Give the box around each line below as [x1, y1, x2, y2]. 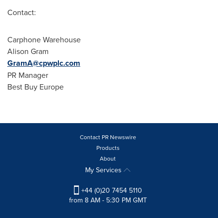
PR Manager [7, 70, 48, 80]
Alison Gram [7, 46, 49, 56]
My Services [85, 165, 124, 175]
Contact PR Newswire [79, 133, 136, 141]
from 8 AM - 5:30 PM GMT [69, 195, 147, 205]
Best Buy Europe [7, 81, 64, 92]
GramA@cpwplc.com [7, 57, 80, 69]
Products [96, 144, 120, 152]
